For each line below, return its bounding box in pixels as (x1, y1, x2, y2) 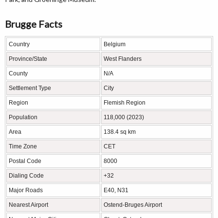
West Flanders (104, 55, 142, 62)
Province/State (9, 55, 47, 62)
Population (9, 114, 37, 121)
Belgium (104, 41, 126, 48)
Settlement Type (9, 85, 51, 91)
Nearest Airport (9, 201, 48, 208)
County (9, 70, 28, 77)
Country (9, 41, 30, 48)
